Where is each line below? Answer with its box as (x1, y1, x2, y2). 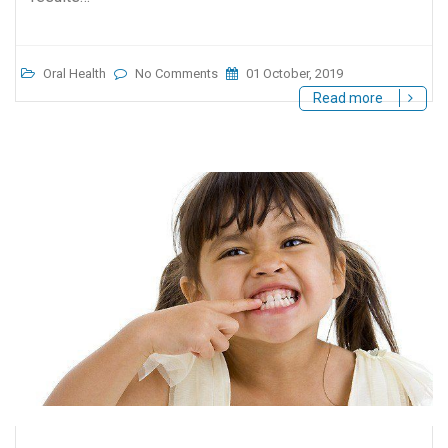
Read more (313, 89, 386, 106)
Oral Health (40, 65, 109, 81)
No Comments (132, 65, 221, 81)
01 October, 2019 (243, 65, 343, 81)
